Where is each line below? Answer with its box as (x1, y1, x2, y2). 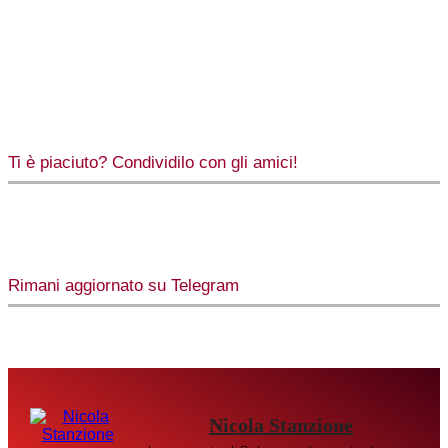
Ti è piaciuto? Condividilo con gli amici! (8, 153, 298, 173)
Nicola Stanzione (209, 414, 354, 437)
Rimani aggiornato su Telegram (8, 276, 239, 296)
